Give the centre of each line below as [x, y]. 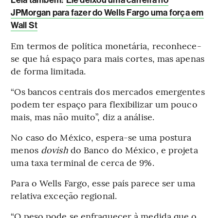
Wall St [24, 25]
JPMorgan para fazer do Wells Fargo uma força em [107, 12]
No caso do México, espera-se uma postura [101, 137]
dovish [56, 149]
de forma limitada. [48, 71]
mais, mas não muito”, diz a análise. [82, 116]
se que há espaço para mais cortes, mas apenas [108, 58]
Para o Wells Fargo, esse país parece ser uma [103, 182]
